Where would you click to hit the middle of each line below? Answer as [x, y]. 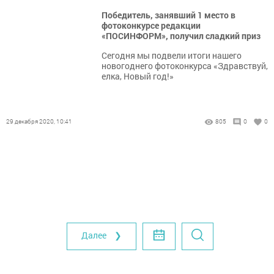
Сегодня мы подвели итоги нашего [172, 55]
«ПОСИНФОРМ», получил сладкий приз [181, 36]
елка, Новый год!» [138, 76]
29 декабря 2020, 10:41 [39, 121]
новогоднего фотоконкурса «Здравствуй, [185, 66]
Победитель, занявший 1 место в [168, 15]
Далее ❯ [102, 235]
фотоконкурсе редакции [151, 25]
